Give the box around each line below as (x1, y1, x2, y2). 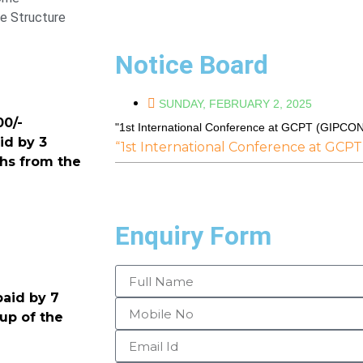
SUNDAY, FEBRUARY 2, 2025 (159, 97, 312, 110)
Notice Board (115, 49, 268, 80)
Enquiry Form (115, 220, 271, 251)
